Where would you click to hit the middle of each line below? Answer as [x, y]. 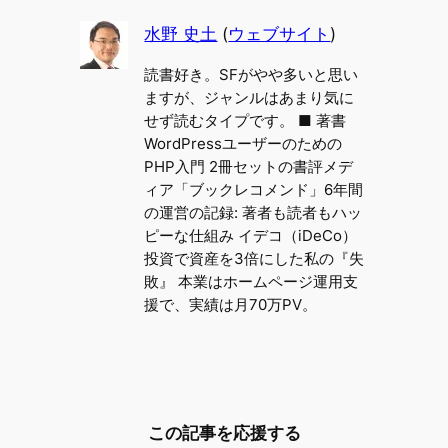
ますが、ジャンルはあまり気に [249, 97]
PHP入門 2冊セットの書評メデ [249, 166]
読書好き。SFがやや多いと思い [251, 74]
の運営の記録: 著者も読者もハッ [253, 212]
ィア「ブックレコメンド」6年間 [254, 189]
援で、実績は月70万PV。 [231, 304]
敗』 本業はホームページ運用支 [251, 281]
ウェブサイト [279, 34]
